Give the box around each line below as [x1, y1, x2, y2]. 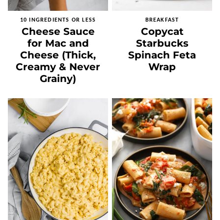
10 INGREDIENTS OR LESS [20, 17, 96, 24]
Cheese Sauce [21, 26, 95, 38]
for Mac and [27, 37, 89, 50]
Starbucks [136, 37, 189, 50]
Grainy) [40, 73, 76, 85]
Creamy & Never [16, 61, 100, 73]
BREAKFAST [145, 17, 179, 24]
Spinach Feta [128, 49, 196, 61]
